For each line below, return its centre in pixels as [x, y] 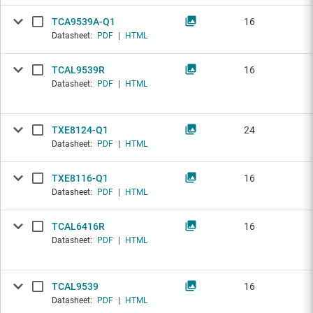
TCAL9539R [78, 70]
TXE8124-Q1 [80, 130]
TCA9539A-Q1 [83, 22]
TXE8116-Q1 [80, 179]
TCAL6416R [78, 227]
